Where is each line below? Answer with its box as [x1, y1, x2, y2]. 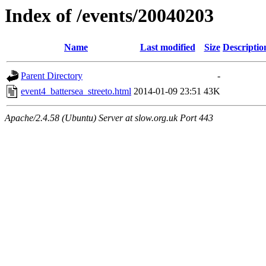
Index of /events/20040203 [5, 5, 214, 26]
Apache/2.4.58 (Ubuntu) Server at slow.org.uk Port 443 [5, 113, 213, 123]
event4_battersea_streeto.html [21, 86, 131, 97]
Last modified [140, 42, 195, 53]
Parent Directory [21, 71, 83, 81]
